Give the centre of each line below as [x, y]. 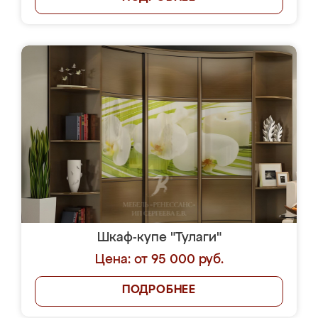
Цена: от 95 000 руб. [159, 260]
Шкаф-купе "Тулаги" [159, 238]
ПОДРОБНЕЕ [159, 290]
